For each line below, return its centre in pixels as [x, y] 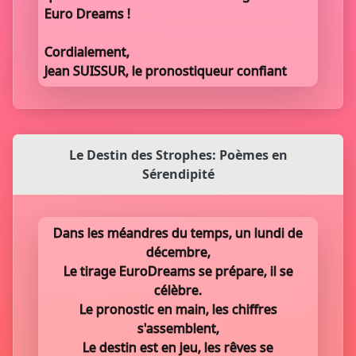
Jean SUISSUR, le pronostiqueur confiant [166, 71]
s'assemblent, [178, 328]
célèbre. [178, 290]
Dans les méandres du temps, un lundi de [178, 233]
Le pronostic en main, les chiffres [178, 309]
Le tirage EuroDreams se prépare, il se [178, 271]
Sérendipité [178, 174]
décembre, [178, 252]
